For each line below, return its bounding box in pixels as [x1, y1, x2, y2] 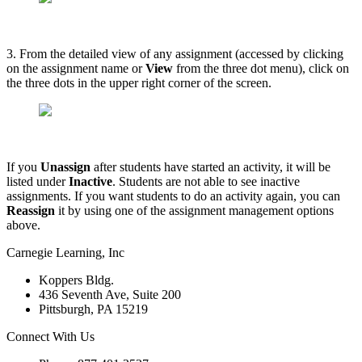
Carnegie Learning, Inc [6, 245, 124, 259]
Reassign [6, 203, 58, 217]
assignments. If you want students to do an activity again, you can [6, 188, 340, 203]
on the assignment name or [6, 61, 145, 75]
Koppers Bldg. [39, 272, 114, 287]
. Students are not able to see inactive [112, 174, 300, 188]
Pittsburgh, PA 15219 [39, 301, 148, 316]
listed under [6, 174, 69, 188]
